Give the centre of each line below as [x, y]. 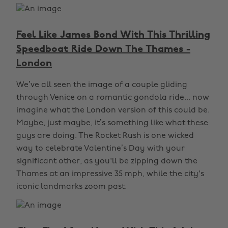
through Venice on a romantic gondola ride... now [113, 98]
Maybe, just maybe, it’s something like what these [112, 123]
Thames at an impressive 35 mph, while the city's [110, 174]
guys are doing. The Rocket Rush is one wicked [105, 136]
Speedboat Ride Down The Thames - [103, 49]
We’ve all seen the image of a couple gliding [102, 85]
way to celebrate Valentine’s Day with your [101, 149]
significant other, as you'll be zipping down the [107, 161]
